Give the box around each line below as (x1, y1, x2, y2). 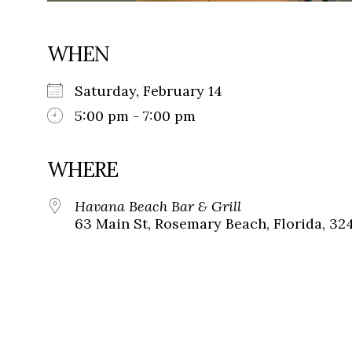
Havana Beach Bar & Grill (75, 197, 241, 216)
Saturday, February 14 (75, 82, 238, 101)
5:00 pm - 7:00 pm (75, 107, 196, 126)
